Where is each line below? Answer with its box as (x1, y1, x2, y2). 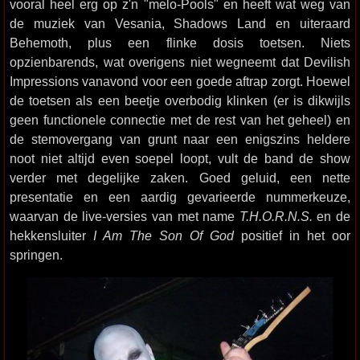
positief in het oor (234, 228, 350, 243)
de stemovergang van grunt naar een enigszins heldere (10, 132, 350, 146)
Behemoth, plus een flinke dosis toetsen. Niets (10, 35, 350, 50)
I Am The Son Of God (93, 228, 234, 243)
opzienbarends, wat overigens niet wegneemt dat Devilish (10, 55, 350, 69)
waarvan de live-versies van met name (10, 209, 239, 223)
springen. (10, 247, 63, 262)
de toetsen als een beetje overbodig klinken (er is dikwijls (10, 93, 350, 108)
